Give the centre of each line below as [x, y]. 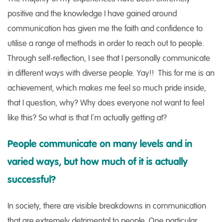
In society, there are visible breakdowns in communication [107, 206]
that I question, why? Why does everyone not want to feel [106, 103]
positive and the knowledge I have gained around [92, 13]
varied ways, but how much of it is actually [98, 162]
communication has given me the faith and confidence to [105, 28]
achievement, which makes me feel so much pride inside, [107, 88]
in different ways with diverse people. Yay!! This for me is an [111, 73]
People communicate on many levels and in [100, 144]
